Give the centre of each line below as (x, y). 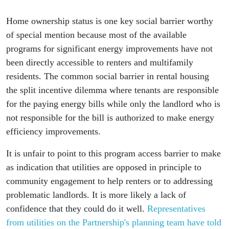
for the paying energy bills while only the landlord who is (113, 104)
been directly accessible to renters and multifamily (100, 62)
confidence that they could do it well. (77, 209)
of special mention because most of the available (96, 35)
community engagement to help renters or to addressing (109, 181)
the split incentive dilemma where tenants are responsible (112, 90)
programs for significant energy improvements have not (109, 49)
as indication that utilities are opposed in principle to (104, 167)
